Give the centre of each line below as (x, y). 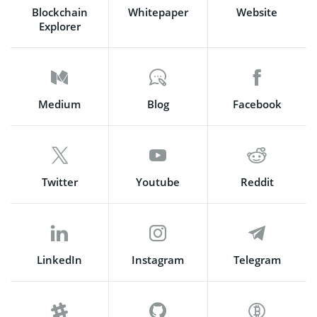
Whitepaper (158, 12)
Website (257, 12)
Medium (60, 104)
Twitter (59, 182)
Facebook (257, 104)
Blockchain (59, 12)
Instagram (158, 260)
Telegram (257, 260)
